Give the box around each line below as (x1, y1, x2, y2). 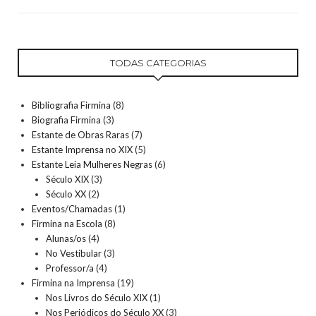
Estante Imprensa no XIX (32, 143, 133, 155)
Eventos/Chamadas (32, 202, 112, 214)
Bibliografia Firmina (32, 99, 111, 111)
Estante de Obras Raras (32, 128, 129, 140)
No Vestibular (46, 247, 102, 259)
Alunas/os (46, 232, 86, 244)
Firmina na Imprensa (32, 276, 115, 288)
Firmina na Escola (32, 217, 102, 229)
